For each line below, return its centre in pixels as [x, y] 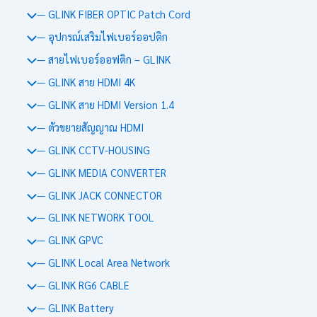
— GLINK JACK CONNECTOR [99, 195]
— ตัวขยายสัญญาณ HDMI [90, 127]
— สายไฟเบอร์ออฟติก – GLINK [103, 59]
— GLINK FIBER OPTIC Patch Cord [113, 14]
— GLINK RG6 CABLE [83, 285]
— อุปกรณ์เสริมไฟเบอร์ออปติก [102, 36]
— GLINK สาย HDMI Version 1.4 [105, 104]
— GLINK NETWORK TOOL [95, 217]
